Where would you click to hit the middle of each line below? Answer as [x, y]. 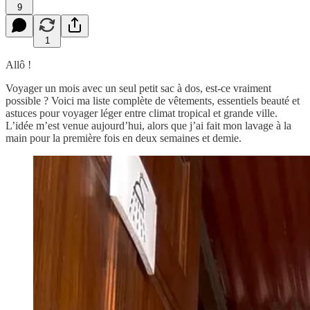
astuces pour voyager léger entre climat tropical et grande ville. [142, 113]
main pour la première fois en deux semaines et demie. [124, 138]
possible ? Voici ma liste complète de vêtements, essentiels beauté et [153, 100]
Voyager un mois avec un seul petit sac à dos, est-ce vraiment [138, 88]
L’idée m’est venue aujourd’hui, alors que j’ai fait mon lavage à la [148, 125]
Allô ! [18, 64]
